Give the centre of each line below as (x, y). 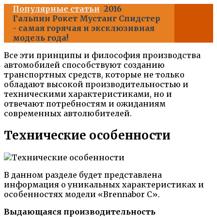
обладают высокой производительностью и (96, 85)
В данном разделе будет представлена (83, 175)
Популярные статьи (56, 9)
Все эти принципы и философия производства (102, 55)
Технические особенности (87, 136)
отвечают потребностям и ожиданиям (85, 104)
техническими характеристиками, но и (88, 94)
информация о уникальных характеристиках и (104, 185)
